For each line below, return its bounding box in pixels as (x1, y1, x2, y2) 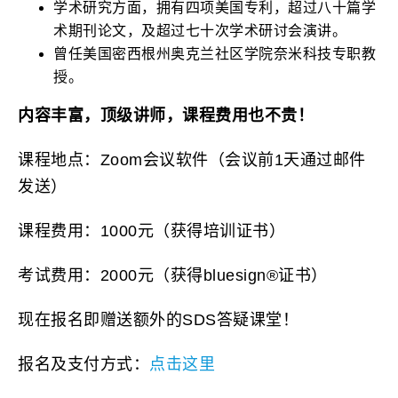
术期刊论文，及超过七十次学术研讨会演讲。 (53, 22, 346, 38)
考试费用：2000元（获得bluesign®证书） (18, 266, 328, 284)
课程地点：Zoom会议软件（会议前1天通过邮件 (18, 150, 366, 169)
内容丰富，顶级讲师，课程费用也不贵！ (18, 106, 314, 124)
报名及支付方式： (18, 354, 149, 373)
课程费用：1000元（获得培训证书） (18, 221, 285, 240)
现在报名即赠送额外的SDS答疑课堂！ (18, 310, 298, 329)
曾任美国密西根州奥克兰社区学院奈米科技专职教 (53, 45, 376, 61)
